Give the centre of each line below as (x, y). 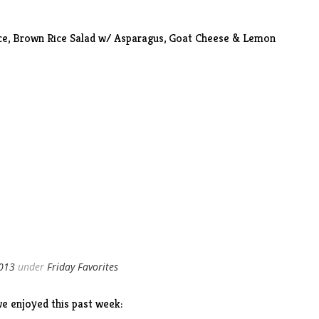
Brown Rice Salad (54, 38)
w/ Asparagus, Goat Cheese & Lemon (185, 38)
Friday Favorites (82, 267)
